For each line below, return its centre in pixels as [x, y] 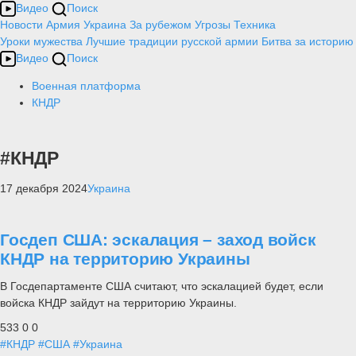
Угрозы [213, 25]
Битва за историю [308, 41]
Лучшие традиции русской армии [172, 41]
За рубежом [161, 25]
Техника [255, 25]
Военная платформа [86, 86]
